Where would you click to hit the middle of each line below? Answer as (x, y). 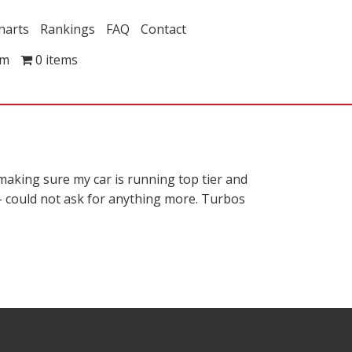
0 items (57, 60)
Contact (163, 29)
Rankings (68, 29)
